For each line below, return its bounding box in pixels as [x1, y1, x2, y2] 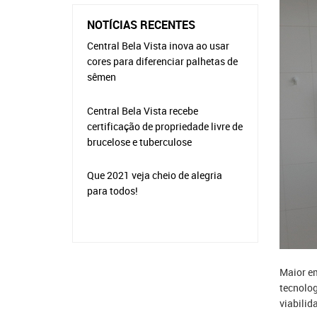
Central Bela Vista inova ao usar [87, 39, 229, 52]
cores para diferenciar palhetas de [87, 54, 238, 68]
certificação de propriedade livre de [87, 119, 243, 133]
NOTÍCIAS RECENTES [87, 17, 195, 33]
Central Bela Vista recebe [87, 103, 198, 117]
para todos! [87, 184, 138, 197]
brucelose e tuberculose [87, 134, 192, 149]
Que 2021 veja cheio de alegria [87, 168, 222, 182]
